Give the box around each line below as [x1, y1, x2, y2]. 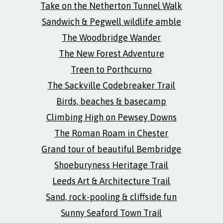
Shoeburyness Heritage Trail [54, 160, 169, 170]
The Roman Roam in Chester [54, 128, 169, 138]
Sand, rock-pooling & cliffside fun [46, 192, 177, 202]
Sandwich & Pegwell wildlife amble [41, 16, 181, 27]
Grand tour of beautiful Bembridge [41, 144, 182, 154]
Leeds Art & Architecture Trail [52, 176, 171, 186]
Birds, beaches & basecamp [56, 96, 167, 107]
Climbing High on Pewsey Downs [46, 112, 177, 122]
